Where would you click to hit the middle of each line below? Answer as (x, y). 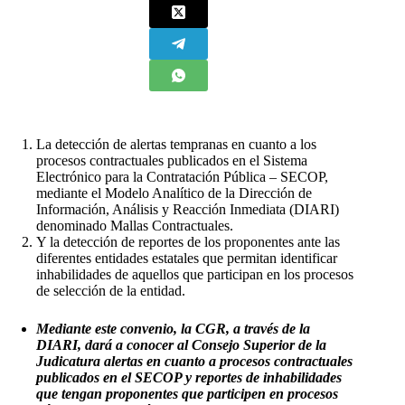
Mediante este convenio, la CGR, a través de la (173, 328)
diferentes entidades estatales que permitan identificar (187, 258)
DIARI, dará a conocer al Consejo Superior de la (181, 344)
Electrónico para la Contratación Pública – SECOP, (182, 176)
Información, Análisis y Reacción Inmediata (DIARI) (188, 209)
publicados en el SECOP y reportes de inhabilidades (189, 377)
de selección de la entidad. (111, 290)
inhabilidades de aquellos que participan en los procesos (195, 274)
